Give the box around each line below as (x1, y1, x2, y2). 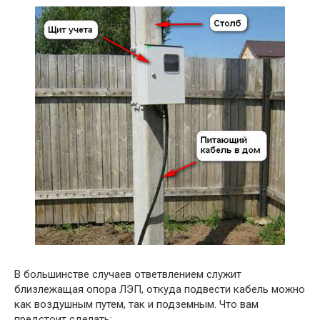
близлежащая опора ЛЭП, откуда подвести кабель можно (14, 282, 305, 296)
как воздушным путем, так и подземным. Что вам (14, 297, 259, 311)
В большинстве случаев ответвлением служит (14, 267, 241, 281)
